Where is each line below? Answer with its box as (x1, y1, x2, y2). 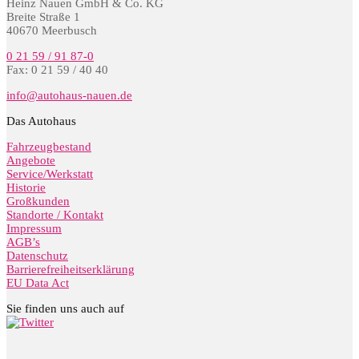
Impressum (6, 222, 62, 236)
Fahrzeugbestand (6, 140, 91, 154)
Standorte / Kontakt (6, 208, 103, 222)
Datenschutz (6, 249, 68, 263)
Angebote (6, 154, 55, 167)
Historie (6, 181, 46, 195)
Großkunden (6, 195, 70, 208)
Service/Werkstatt (6, 167, 93, 181)
